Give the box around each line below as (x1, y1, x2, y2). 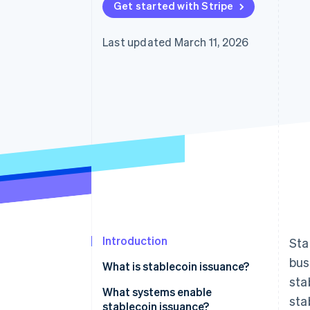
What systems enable (102, 284, 212, 300)
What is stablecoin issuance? (102, 259, 249, 274)
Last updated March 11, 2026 (102, 35, 249, 49)
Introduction (102, 233, 167, 248)
